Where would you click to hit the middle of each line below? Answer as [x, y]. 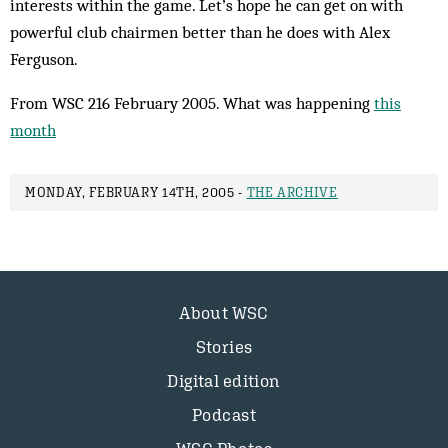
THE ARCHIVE [292, 192]
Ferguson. [44, 59]
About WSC [224, 313]
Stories [224, 347]
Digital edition [224, 381]
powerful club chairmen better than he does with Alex [200, 32]
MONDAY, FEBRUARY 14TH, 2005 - [136, 192]
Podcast [224, 415]
